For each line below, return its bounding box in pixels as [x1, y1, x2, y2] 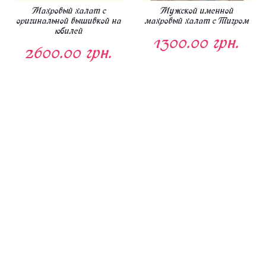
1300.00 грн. [154, 32, 240, 53]
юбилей [55, 26, 83, 37]
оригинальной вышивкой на [16, 15, 122, 27]
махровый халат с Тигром [144, 15, 249, 27]
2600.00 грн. [25, 42, 113, 64]
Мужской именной [160, 5, 234, 17]
